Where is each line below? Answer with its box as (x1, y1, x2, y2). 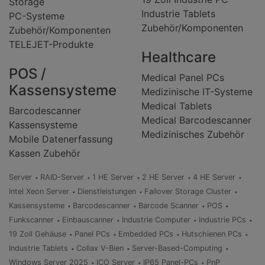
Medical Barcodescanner (141, 114, 251, 127)
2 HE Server (142, 173, 185, 182)
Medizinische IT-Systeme (141, 86, 253, 98)
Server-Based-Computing (132, 244, 222, 253)
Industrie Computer (122, 215, 190, 225)
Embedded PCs (118, 230, 173, 239)
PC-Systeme (9, 10, 64, 22)
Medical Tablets (141, 100, 212, 112)
